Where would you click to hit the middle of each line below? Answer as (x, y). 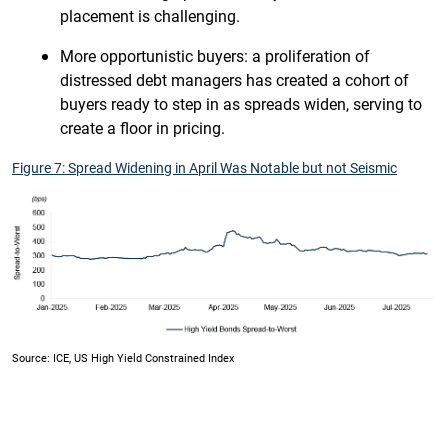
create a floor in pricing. (142, 128)
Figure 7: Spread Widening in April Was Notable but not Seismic (204, 168)
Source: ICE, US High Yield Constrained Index (123, 357)
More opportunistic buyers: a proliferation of (215, 56)
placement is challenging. (150, 16)
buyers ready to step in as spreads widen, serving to (241, 104)
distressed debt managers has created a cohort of (234, 80)
